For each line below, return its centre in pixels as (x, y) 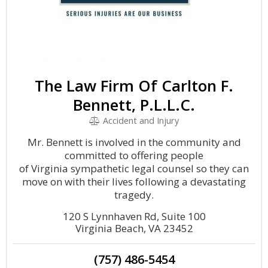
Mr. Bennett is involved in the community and (134, 142)
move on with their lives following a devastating (134, 182)
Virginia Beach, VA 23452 (134, 228)
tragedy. (134, 195)
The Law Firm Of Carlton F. (134, 86)
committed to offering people (134, 155)
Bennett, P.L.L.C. (134, 105)
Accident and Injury (139, 121)
